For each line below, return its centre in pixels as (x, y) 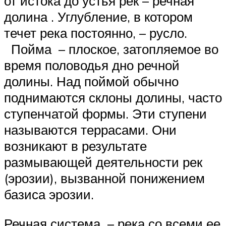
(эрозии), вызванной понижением (104, 178)
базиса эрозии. (49, 194)
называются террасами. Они (90, 130)
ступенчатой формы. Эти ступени (105, 114)
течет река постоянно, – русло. (96, 33)
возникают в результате (75, 146)
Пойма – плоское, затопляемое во (111, 49)
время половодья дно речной (92, 65)
